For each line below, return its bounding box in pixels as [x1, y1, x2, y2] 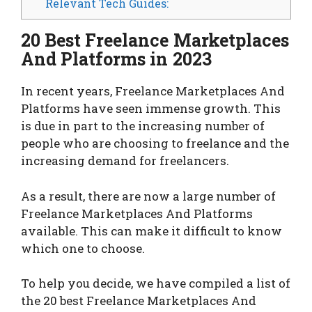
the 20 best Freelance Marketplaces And [21, 292, 256, 309]
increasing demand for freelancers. [21, 153, 229, 169]
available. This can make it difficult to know [21, 222, 282, 239]
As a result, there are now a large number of [21, 187, 276, 204]
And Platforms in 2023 [21, 47, 212, 71]
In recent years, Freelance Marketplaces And [21, 83, 285, 100]
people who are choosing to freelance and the [21, 135, 289, 152]
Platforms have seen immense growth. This [21, 100, 281, 117]
